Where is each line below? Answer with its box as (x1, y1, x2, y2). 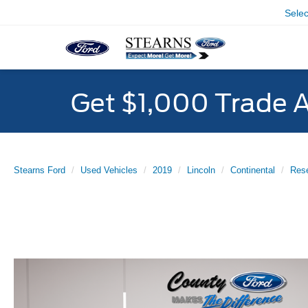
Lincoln (187, 165, 215, 176)
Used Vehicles (80, 165, 137, 176)
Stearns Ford (14, 165, 65, 176)
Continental (230, 165, 275, 176)
